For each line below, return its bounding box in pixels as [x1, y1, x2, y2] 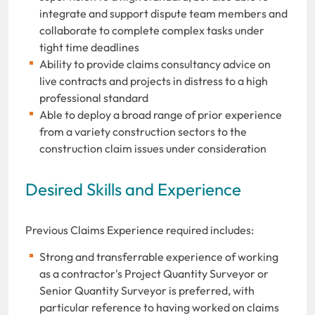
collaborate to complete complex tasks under [39, 22, 264, 37]
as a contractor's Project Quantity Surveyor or [39, 266, 269, 281]
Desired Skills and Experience [25, 178, 241, 200]
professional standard [39, 90, 148, 105]
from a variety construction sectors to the [39, 124, 247, 139]
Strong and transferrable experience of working [39, 249, 278, 264]
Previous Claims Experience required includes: [25, 222, 254, 237]
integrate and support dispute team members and [39, 6, 288, 20]
